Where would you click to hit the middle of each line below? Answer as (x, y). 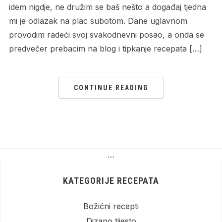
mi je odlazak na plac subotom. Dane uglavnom (98, 21)
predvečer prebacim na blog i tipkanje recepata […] (105, 49)
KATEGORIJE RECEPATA (111, 181)
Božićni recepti (111, 206)
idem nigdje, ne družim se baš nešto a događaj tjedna (107, 7)
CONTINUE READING (111, 88)
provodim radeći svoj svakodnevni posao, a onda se (106, 35)
